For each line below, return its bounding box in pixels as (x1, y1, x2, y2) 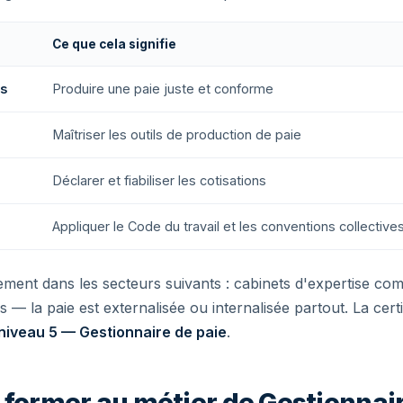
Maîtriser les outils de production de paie (52, 127, 301, 142)
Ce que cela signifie (52, 37, 176, 51)
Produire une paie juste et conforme (52, 81, 273, 96)
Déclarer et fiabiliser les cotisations (52, 173, 266, 188)
